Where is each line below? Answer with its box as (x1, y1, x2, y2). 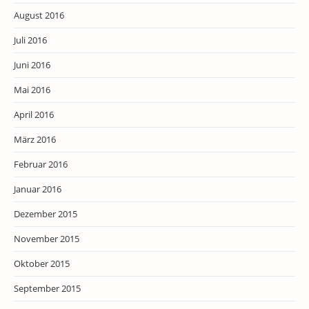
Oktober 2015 (14, 257, 70, 270)
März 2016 (14, 132, 56, 146)
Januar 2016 (14, 182, 61, 195)
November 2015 (14, 232, 79, 245)
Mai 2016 (14, 83, 50, 96)
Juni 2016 (14, 58, 50, 71)
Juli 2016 (14, 33, 47, 46)
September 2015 (14, 281, 81, 295)
